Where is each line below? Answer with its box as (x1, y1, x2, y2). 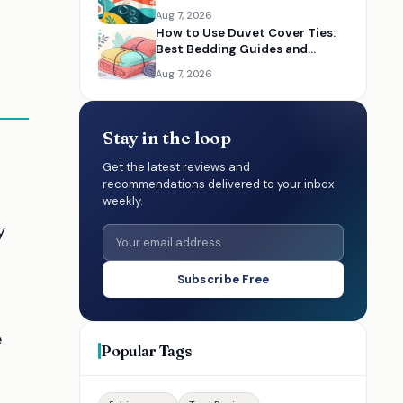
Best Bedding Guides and (156, 41, 308, 57)
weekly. (103, 193, 143, 209)
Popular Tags (101, 341, 193, 360)
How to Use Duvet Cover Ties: (156, 25, 336, 40)
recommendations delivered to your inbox (103, 176, 334, 192)
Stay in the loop (103, 127, 231, 148)
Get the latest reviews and (103, 159, 250, 175)
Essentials (156, 58, 217, 73)
